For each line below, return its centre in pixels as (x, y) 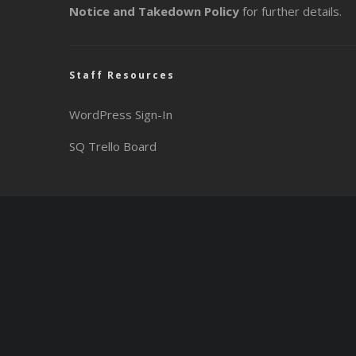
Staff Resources (122, 75)
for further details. (290, 11)
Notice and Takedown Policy (154, 11)
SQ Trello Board (113, 146)
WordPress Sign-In (121, 114)
